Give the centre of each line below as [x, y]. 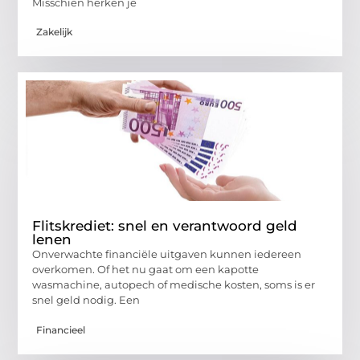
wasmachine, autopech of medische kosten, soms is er [174, 285]
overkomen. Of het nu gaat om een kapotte [146, 270]
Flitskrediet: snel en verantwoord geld [165, 226]
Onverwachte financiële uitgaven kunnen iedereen [167, 254]
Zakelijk [55, 32]
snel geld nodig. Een [86, 300]
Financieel [61, 329]
